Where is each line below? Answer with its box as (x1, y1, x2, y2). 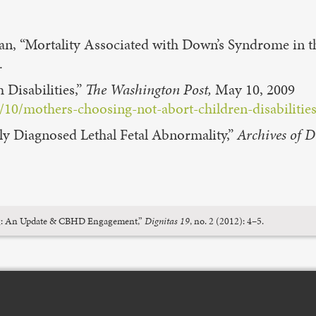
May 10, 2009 (215, 79, 295, 99)
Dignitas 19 (145, 213, 190, 228)
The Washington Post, (85, 79, 215, 99)
